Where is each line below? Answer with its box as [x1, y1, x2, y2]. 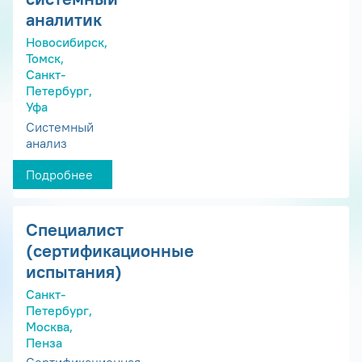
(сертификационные [26, 238, 194, 262]
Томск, [26, 50, 64, 66]
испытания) [26, 259, 122, 283]
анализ [26, 134, 67, 151]
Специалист [26, 217, 124, 241]
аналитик [26, 8, 102, 32]
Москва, [26, 318, 73, 335]
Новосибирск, [26, 34, 107, 50]
